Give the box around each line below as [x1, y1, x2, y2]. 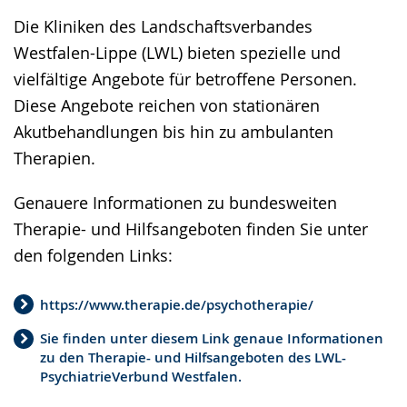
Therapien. [14, 147, 95, 169]
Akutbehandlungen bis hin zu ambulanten [14, 121, 333, 143]
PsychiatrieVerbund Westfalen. [40, 367, 242, 386]
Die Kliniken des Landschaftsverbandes [14, 15, 313, 37]
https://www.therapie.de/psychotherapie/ [40, 294, 313, 314]
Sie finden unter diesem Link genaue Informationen [40, 329, 383, 348]
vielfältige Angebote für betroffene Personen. [14, 68, 357, 90]
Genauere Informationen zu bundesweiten [14, 192, 337, 213]
